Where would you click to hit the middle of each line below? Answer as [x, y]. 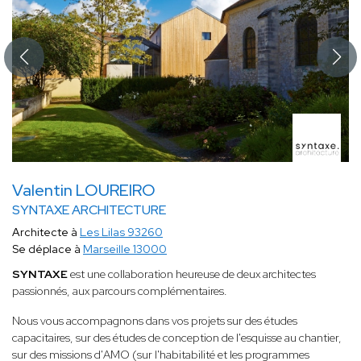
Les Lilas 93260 [121, 232]
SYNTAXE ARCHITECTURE [89, 210]
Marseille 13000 [125, 249]
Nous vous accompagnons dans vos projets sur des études [155, 321]
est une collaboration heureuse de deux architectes [192, 274]
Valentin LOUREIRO [84, 191]
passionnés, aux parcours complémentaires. [120, 291]
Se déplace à [48, 249]
